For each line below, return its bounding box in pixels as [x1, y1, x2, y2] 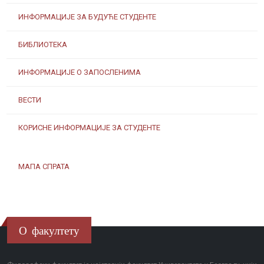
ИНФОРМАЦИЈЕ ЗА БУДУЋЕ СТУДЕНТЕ [18, 12, 156, 21]
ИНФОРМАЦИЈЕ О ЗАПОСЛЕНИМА [18, 68, 141, 77]
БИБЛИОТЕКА [18, 40, 67, 49]
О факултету [19, 222, 80, 239]
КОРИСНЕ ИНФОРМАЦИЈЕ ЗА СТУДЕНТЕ [18, 123, 160, 132]
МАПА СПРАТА [18, 162, 70, 171]
